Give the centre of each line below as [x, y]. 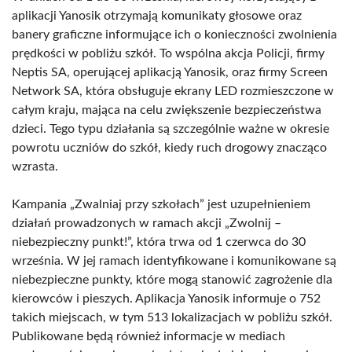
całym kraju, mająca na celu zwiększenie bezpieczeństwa [167, 110]
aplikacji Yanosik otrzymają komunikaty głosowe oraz [157, 16]
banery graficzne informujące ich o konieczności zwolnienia [174, 35]
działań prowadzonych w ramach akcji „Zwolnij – [147, 223]
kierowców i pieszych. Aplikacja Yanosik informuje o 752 [166, 299]
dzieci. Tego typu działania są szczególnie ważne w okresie [170, 129]
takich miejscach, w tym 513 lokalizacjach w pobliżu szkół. [172, 317]
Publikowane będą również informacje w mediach [148, 336]
